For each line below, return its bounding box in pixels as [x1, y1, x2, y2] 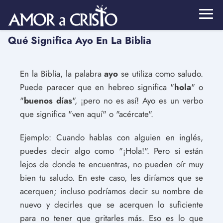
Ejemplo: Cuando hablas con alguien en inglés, [20, 131, 203, 143]
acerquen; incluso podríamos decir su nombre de [20, 185, 203, 197]
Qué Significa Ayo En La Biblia [8, 33, 151, 48]
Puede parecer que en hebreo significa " [20, 81, 174, 93]
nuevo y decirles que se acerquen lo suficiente [20, 199, 203, 211]
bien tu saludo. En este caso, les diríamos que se [20, 172, 203, 184]
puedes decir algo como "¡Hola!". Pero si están [20, 145, 203, 157]
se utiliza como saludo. [121, 68, 204, 80]
